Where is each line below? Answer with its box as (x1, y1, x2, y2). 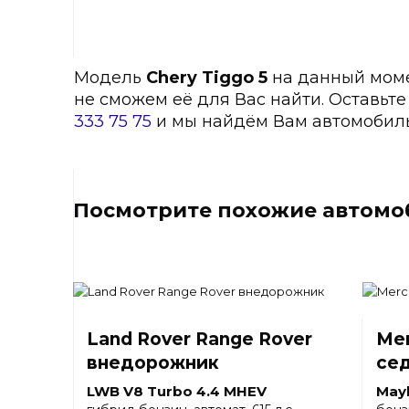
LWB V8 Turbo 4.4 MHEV (87, 383, 267, 400)
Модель (74, 68, 146, 88)
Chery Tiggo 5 (146, 68, 267, 88)
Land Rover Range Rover (87, 329, 312, 350)
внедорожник (87, 352, 219, 373)
